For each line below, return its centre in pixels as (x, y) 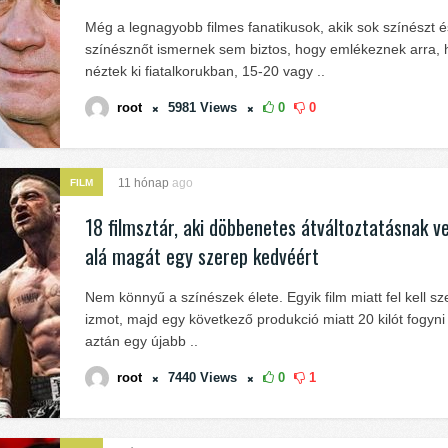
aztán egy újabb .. (141, 341)
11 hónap (145, 183)
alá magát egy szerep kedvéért (202, 256)
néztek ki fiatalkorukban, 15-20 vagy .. (205, 71)
